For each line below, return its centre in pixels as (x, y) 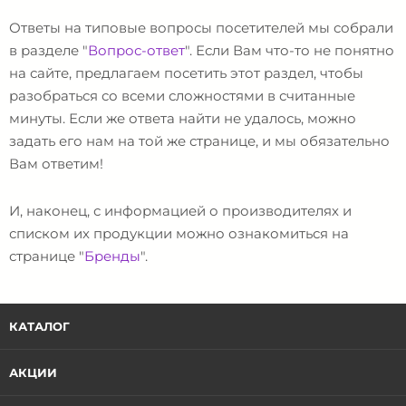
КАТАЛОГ (39, 326)
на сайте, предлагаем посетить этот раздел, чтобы (186, 73)
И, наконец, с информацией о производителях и (180, 210)
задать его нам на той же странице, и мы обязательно (199, 141)
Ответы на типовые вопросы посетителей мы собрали (201, 28)
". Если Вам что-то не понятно (290, 51)
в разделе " (48, 51)
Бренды (112, 256)
